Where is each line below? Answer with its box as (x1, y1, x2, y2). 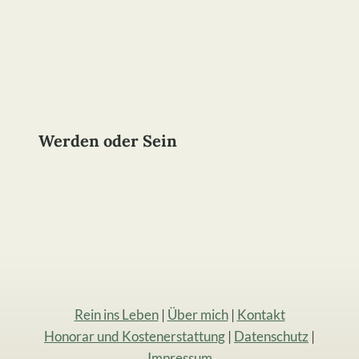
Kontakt (236, 306, 285, 323)
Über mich (167, 306, 228, 323)
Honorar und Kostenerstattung (44, 328, 225, 345)
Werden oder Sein (38, 131, 177, 151)
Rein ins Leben (74, 306, 159, 323)
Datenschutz (234, 328, 309, 345)
